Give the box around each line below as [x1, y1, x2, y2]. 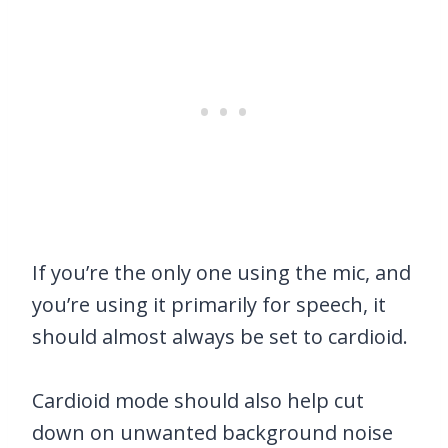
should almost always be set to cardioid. [32, 323, 408, 351]
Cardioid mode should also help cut [32, 387, 364, 415]
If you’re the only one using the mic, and [32, 259, 411, 287]
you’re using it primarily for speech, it [32, 291, 386, 319]
